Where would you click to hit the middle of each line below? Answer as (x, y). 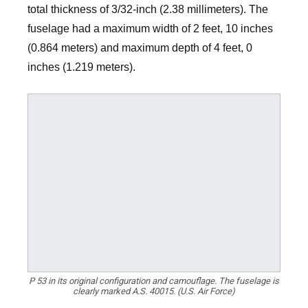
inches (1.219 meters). (81, 67)
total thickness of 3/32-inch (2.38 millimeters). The (148, 9)
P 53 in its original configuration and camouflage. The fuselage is (154, 281)
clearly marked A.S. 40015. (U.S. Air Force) (154, 291)
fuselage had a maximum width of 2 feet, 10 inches (150, 29)
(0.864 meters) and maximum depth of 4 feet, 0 (140, 48)
